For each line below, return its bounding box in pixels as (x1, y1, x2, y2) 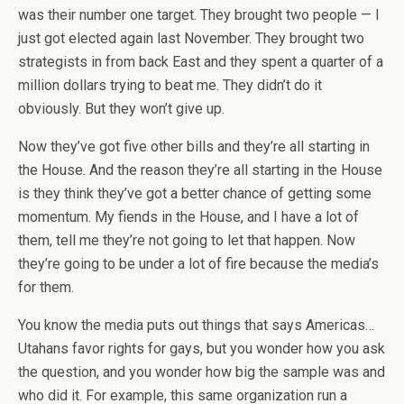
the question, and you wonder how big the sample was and (18, 363, 385, 381)
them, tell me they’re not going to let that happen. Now (18, 232, 355, 249)
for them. (18, 279, 74, 296)
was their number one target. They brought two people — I (18, 6, 380, 23)
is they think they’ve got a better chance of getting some (18, 185, 372, 202)
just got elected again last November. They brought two (18, 30, 364, 47)
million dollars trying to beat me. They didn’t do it (18, 77, 322, 94)
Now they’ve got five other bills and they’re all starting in (18, 138, 370, 155)
